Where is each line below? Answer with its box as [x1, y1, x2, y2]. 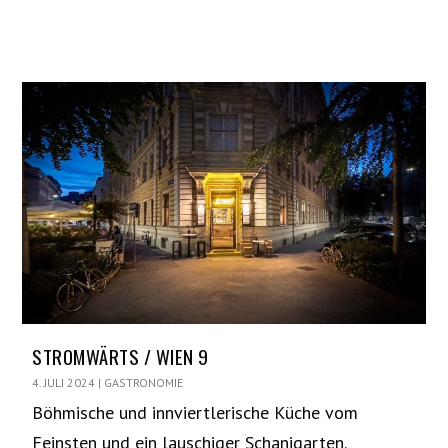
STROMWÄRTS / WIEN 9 [32, 341, 209, 370]
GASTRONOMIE [104, 374, 184, 390]
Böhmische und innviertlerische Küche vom [32, 400, 359, 424]
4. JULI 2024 [32, 374, 96, 390]
